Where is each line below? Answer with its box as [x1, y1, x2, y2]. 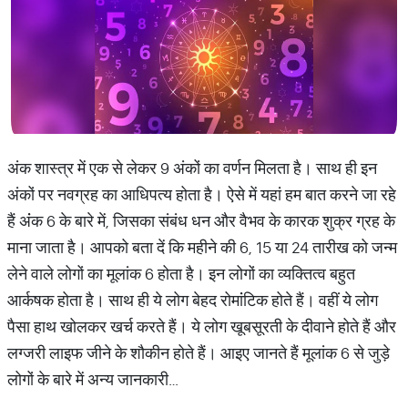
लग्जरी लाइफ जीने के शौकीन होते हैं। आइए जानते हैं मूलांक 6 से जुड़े [7, 342, 390, 363]
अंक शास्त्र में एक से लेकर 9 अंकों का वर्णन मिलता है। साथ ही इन [7, 158, 377, 178]
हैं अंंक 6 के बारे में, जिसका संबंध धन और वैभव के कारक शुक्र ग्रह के [7, 210, 395, 231]
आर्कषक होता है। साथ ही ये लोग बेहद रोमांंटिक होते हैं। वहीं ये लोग [7, 290, 378, 311]
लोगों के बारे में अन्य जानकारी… [7, 369, 178, 390]
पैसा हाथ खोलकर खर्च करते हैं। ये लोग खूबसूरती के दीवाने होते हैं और [7, 316, 396, 337]
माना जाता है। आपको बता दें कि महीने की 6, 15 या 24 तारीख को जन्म [7, 237, 397, 258]
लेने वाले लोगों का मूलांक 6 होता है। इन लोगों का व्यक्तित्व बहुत [7, 263, 355, 284]
